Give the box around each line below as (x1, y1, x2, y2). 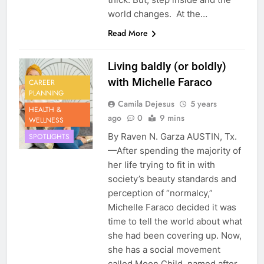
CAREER (29, 77, 55, 88)
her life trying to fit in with (107, 159, 215, 171)
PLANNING (29, 87, 64, 98)
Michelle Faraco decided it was (107, 202, 236, 213)
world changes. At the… (107, 8, 207, 20)
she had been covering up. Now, (107, 230, 242, 242)
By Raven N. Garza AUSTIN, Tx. (107, 131, 237, 143)
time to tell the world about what (107, 216, 242, 227)
